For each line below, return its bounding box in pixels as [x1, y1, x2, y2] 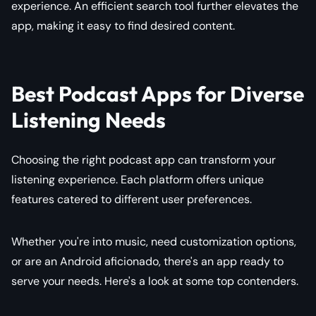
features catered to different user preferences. [11, 191, 252, 207]
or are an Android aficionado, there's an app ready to [11, 253, 284, 269]
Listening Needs [11, 106, 166, 133]
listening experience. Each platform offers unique [11, 171, 264, 187]
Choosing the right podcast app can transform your [11, 152, 276, 167]
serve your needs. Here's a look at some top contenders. [11, 273, 298, 288]
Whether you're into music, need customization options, [11, 233, 296, 249]
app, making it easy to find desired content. [11, 18, 235, 33]
